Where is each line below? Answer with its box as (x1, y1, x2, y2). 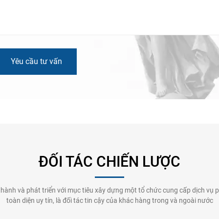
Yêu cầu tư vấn (10, 57, 62, 66)
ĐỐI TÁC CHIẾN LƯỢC (39, 153, 180, 171)
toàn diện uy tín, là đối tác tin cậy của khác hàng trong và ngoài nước (6, 197, 213, 205)
